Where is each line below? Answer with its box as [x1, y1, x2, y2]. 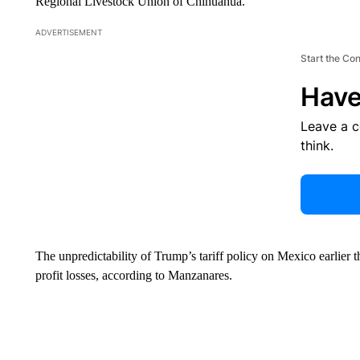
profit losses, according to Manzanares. [35, 268, 235, 283]
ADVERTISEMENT [35, 27, 102, 38]
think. [300, 137, 333, 154]
